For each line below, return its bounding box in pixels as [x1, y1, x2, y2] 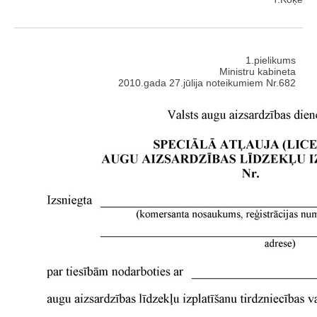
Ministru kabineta [219, 66, 296, 78]
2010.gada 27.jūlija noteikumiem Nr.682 [118, 77, 296, 89]
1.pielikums [246, 54, 296, 67]
